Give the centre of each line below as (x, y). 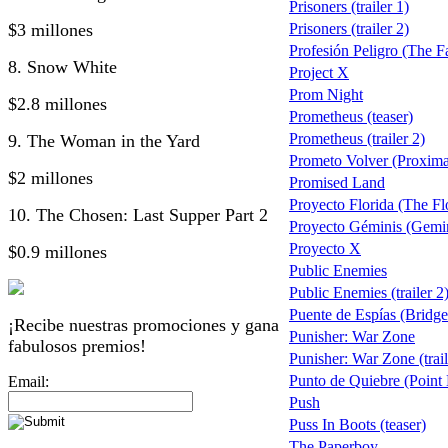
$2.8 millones (57, 103)
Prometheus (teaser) (351, 117)
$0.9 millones (57, 251)
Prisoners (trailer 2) (349, 29)
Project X (319, 73)
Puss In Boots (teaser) (357, 425)
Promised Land (337, 183)
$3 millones (50, 29)
